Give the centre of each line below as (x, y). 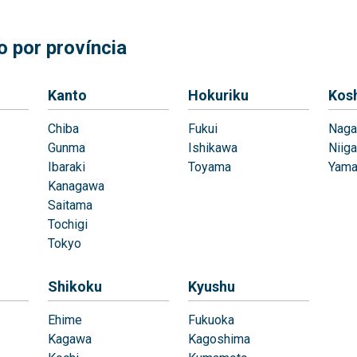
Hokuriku (218, 95)
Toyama (210, 167)
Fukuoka (211, 320)
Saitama (70, 205)
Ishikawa (213, 148)
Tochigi (68, 224)
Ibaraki (67, 167)
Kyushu (212, 286)
